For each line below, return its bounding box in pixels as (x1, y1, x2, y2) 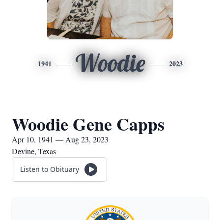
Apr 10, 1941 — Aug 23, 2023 (12, 134, 109, 144)
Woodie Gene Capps (12, 111, 165, 137)
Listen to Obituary (20, 165, 79, 174)
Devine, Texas (12, 146, 56, 156)
